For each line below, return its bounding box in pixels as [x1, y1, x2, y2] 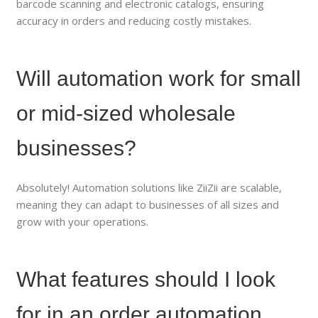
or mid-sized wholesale [16, 101, 236, 125]
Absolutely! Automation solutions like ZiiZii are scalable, [16, 180, 283, 194]
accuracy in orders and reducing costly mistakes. [16, 13, 252, 28]
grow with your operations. [16, 214, 149, 229]
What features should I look [16, 267, 276, 291]
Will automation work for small [16, 66, 302, 90]
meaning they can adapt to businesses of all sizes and [16, 197, 280, 212]
